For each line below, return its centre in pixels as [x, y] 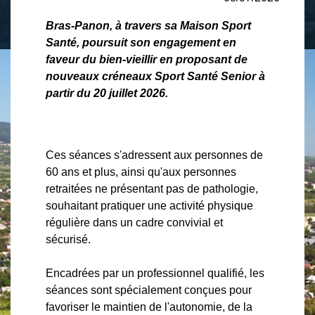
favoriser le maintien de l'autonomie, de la [149, 307]
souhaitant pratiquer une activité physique [149, 206]
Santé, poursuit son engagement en [141, 43]
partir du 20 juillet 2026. [107, 93]
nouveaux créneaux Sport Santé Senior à [155, 76]
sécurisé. [68, 239]
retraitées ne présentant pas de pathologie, [152, 189]
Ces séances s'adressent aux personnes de [154, 155]
